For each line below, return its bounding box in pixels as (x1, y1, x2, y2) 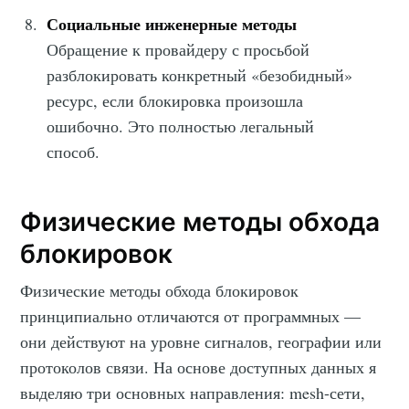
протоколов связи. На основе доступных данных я (20, 355, 377, 378)
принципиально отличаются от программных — (20, 304, 362, 327)
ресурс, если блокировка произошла (47, 89, 304, 111)
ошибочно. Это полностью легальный (47, 114, 315, 137)
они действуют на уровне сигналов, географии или (20, 330, 383, 352)
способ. (47, 140, 100, 163)
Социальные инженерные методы (47, 11, 298, 36)
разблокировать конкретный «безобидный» (47, 63, 353, 86)
